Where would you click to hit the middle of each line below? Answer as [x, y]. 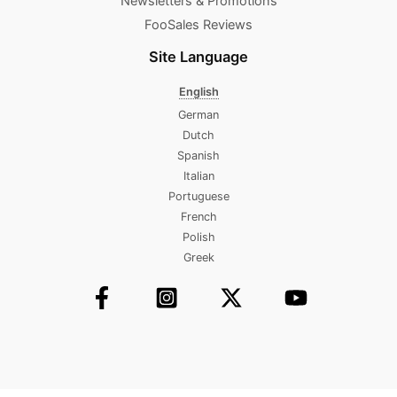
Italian [198, 176]
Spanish [198, 156]
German [198, 115]
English [198, 92]
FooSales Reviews [198, 24]
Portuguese [198, 197]
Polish [198, 237]
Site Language [198, 56]
